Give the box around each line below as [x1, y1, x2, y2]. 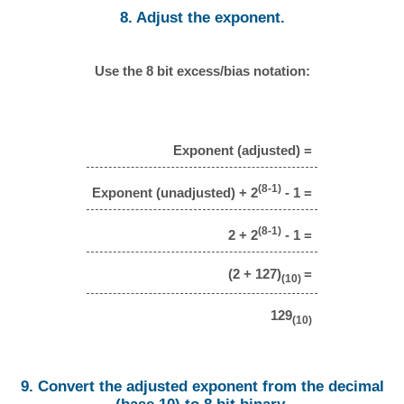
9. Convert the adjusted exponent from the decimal [20, 377, 384, 395]
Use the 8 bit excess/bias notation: [94, 62, 310, 78]
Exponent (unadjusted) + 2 [92, 184, 258, 200]
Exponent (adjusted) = [173, 142, 312, 158]
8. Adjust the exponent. [119, 9, 285, 27]
